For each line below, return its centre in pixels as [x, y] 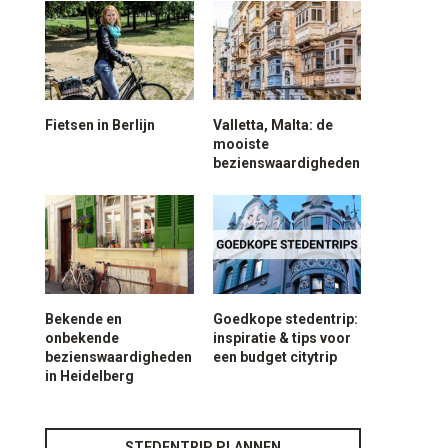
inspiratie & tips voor [281, 337]
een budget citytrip [274, 356]
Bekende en [84, 318]
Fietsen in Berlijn [100, 124]
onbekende [82, 337]
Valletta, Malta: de [272, 124]
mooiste [240, 143]
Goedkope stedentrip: [285, 318]
